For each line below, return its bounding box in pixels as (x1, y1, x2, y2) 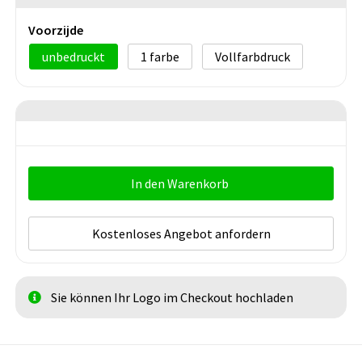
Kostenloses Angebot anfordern (91, 225, 271, 242)
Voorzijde (28, 22, 83, 39)
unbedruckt (42, 48, 105, 65)
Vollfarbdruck (215, 48, 290, 65)
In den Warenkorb (131, 175, 229, 192)
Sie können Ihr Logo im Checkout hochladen (51, 289, 293, 306)
